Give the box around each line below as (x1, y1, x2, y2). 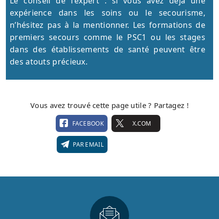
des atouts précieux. (10, 56, 88, 67)
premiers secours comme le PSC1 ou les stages (10, 31, 205, 43)
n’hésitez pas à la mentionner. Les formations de (10, 19, 205, 30)
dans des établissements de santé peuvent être (10, 44, 205, 55)
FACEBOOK (72, 119, 104, 128)
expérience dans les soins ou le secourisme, (10, 7, 205, 18)
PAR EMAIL (73, 140, 104, 149)
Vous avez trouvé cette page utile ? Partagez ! (30, 100, 189, 110)
